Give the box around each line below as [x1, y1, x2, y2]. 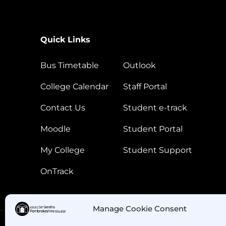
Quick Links [40, 35, 90, 45]
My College [40, 145, 85, 155]
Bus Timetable [40, 61, 99, 71]
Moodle [40, 124, 71, 134]
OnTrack [40, 166, 74, 177]
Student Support [123, 145, 192, 155]
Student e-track [123, 103, 187, 113]
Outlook [123, 61, 156, 71]
